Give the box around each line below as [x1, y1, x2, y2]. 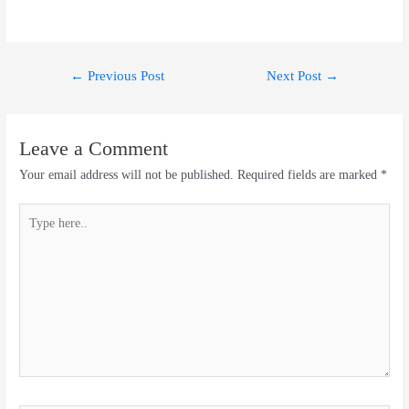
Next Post [267, 68, 326, 84]
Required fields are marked [237, 168, 382, 183]
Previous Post [83, 68, 164, 84]
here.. [18, 224, 48, 238]
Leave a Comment [19, 138, 169, 161]
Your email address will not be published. [19, 168, 235, 183]
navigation [47, 81, 101, 96]
